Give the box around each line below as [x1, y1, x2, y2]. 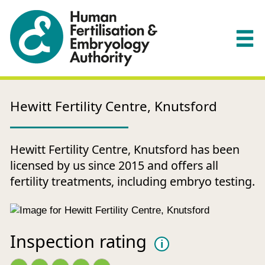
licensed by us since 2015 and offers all [10, 157, 218, 174]
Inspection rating [10, 230, 147, 253]
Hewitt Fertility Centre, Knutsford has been [10, 141, 240, 158]
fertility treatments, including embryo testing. [10, 173, 255, 190]
